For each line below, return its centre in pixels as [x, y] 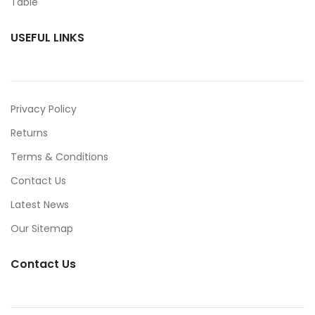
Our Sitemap [42, 229]
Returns [29, 133]
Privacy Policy [44, 109]
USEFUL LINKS [47, 38]
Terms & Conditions [59, 157]
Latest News [40, 205]
